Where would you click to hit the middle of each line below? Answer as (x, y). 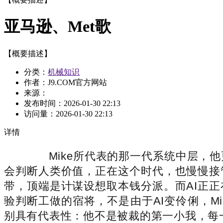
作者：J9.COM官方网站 (65, 82)
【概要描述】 (28, 53)
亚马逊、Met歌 (57, 27)
